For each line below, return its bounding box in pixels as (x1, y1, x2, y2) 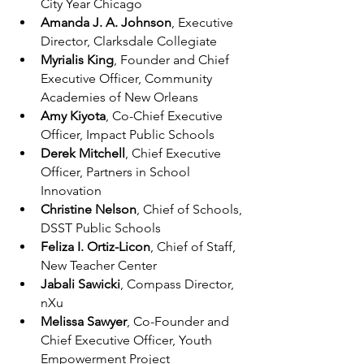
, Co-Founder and (127, 313, 232, 329)
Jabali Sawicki (41, 275, 120, 292)
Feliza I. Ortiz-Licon (41, 238, 150, 254)
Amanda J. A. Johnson (41, 14, 171, 30)
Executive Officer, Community (41, 70, 215, 86)
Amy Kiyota (41, 107, 106, 123)
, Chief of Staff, (150, 238, 239, 254)
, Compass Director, (120, 275, 237, 292)
